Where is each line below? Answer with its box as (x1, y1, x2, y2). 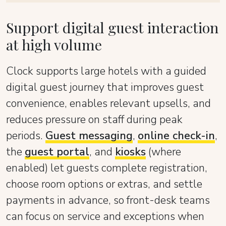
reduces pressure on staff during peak (6, 111, 183, 127)
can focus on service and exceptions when (6, 208, 204, 224)
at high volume (6, 34, 102, 54)
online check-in (138, 128, 215, 143)
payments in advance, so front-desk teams (6, 192, 210, 208)
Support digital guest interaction (6, 17, 218, 37)
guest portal (25, 144, 89, 159)
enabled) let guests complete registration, (6, 160, 207, 176)
